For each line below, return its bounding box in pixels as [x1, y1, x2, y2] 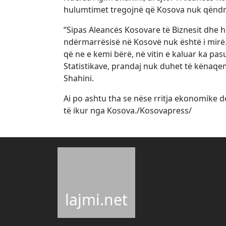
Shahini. [64, 73, 94, 84]
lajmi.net [65, 189, 128, 210]
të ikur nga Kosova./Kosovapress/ [64, 105, 192, 116]
